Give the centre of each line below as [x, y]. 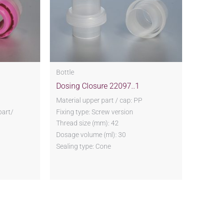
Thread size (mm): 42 [87, 123]
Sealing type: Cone [83, 147]
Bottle [65, 72]
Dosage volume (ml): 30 [91, 135]
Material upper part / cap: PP [99, 100]
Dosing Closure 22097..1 [98, 86]
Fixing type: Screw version [94, 112]
